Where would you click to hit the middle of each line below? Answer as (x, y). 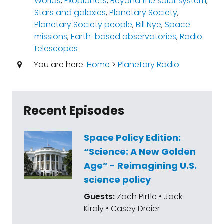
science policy (117, 180)
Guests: (100, 197)
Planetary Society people (83, 25)
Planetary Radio (148, 65)
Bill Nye (148, 25)
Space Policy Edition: (132, 138)
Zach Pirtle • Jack (150, 197)
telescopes (56, 49)
